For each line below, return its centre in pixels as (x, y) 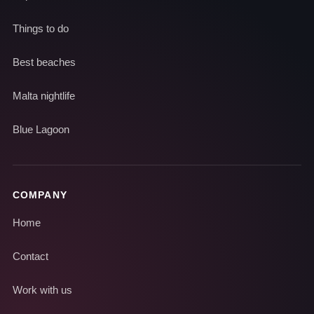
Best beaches (44, 62)
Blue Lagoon (41, 129)
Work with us (42, 289)
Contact (30, 256)
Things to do (41, 28)
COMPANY (40, 194)
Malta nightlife (44, 95)
